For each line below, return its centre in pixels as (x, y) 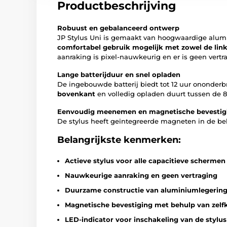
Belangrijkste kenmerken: (119, 140)
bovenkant (76, 94)
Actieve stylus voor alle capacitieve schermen (145, 161)
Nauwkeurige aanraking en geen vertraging (141, 175)
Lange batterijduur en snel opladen (119, 74)
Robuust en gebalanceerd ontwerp (118, 28)
